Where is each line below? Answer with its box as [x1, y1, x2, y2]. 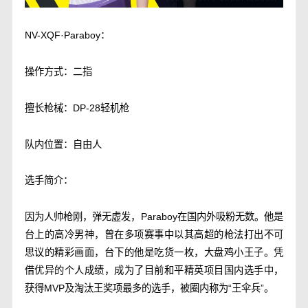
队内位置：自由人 [24, 138, 102, 150]
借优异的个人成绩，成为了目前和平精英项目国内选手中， [24, 265, 284, 276]
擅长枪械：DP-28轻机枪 [24, 102, 129, 113]
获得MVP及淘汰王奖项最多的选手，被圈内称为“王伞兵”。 [24, 283, 274, 294]
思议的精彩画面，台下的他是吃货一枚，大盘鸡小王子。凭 [24, 247, 284, 258]
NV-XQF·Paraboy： [24, 29, 110, 41]
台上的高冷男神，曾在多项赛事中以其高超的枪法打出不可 [24, 229, 284, 241]
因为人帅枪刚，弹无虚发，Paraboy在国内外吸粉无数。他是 [24, 211, 284, 223]
